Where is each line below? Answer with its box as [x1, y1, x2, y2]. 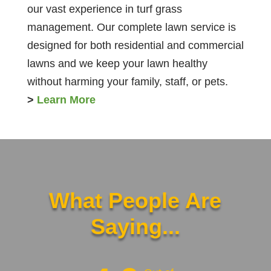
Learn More [36, 94, 96, 106]
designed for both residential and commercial [27, 39, 244, 52]
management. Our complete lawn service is [27, 21, 236, 34]
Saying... [90, 214, 180, 240]
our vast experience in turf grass [27, 3, 182, 16]
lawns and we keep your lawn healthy [27, 57, 207, 70]
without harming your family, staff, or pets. [27, 76, 228, 88]
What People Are [49, 188, 222, 214]
